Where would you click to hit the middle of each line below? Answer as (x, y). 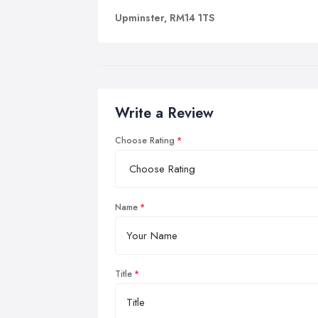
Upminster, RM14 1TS (165, 17)
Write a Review (164, 113)
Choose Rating (145, 140)
